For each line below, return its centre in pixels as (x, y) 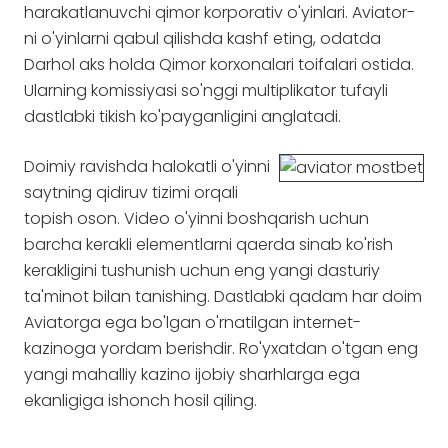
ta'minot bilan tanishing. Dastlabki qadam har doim (223, 296)
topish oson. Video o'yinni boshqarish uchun (196, 218)
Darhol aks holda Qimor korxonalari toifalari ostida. (219, 64)
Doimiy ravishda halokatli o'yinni (147, 166)
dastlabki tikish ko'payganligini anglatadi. (182, 116)
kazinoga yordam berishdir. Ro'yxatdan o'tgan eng (221, 348)
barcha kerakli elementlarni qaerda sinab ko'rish (208, 244)
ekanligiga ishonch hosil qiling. (140, 400)
